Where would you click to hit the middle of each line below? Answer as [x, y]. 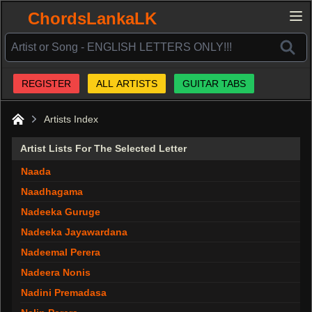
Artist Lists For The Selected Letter [103, 148]
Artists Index [71, 119]
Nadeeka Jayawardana [74, 232]
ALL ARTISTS [127, 84]
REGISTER [46, 84]
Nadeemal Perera [61, 252]
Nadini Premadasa [64, 292]
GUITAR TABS [214, 84]
